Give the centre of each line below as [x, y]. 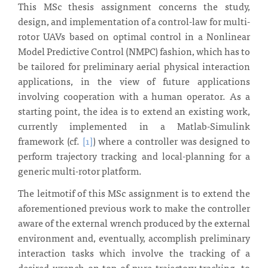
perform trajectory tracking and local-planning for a [134, 155]
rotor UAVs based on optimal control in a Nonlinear [134, 36]
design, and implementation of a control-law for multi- [134, 21]
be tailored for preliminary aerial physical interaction [134, 66]
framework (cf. [50, 140]
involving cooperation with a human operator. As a [134, 95]
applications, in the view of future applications [134, 80]
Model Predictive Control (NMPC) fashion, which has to [134, 51]
